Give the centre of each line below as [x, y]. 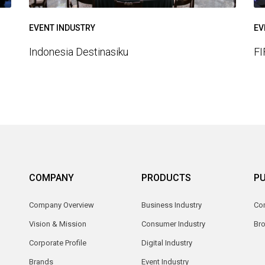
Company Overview [62, 205]
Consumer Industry [173, 224]
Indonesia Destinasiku [79, 52]
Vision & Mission [58, 224]
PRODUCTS [166, 178]
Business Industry [172, 205]
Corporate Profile [58, 243]
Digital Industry [167, 243]
